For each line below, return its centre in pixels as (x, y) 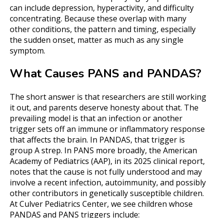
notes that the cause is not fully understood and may (106, 172)
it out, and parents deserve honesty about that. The (104, 107)
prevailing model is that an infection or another (96, 118)
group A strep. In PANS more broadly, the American (103, 150)
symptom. (27, 51)
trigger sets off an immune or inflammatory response (107, 129)
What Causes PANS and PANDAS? (106, 73)
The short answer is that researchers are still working (108, 97)
